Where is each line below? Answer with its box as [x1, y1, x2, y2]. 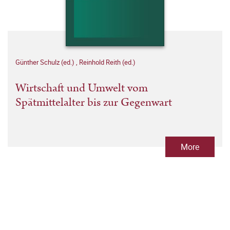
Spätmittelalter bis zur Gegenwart [15, 94, 172, 111]
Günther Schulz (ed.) [15, 57, 76, 67]
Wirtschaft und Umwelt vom [15, 80, 148, 97]
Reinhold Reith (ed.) [79, 57, 136, 67]
